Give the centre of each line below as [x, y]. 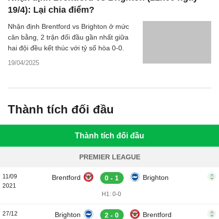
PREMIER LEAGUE [109, 157]
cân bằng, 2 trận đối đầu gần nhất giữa [68, 37]
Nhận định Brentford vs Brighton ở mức [68, 26]
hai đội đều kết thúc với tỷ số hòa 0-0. [66, 48]
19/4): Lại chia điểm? [51, 10]
